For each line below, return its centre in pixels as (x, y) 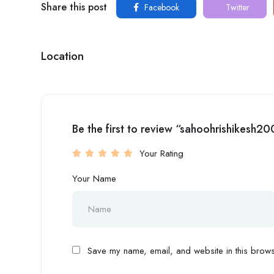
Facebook (161, 7)
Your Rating (161, 154)
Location (62, 56)
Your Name (94, 179)
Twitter (236, 7)
